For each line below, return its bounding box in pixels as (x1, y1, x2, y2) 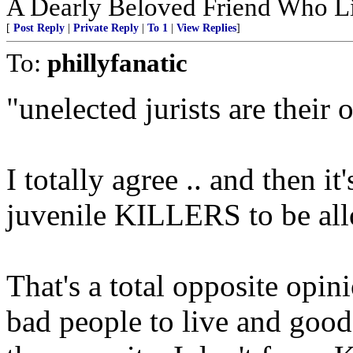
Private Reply (73, 21, 139, 34)
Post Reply (13, 21, 65, 34)
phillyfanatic (47, 47, 188, 77)
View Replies (176, 21, 236, 34)
